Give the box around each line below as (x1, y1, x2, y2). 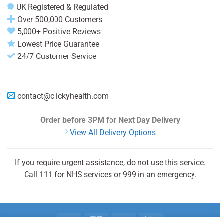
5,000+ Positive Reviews (15, 27, 101, 36)
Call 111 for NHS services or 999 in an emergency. (24, 170, 196, 180)
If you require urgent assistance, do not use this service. (14, 158, 206, 167)
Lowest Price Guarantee (15, 39, 99, 49)
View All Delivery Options (67, 127, 156, 137)
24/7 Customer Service (15, 51, 96, 61)
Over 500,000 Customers (15, 14, 102, 24)
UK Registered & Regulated (14, 2, 108, 12)
